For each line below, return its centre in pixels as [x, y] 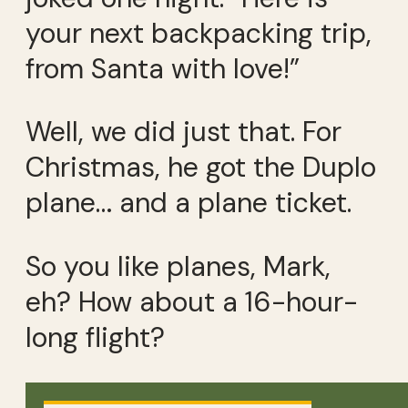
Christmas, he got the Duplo [201, 168]
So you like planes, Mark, [178, 266]
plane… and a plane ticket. [189, 203]
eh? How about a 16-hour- [192, 301]
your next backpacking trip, [199, 33]
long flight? [95, 337]
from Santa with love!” [163, 68]
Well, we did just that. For [184, 132]
